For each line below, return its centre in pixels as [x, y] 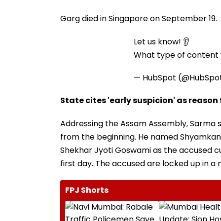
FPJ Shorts [87, 190]
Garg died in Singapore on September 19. [139, 18]
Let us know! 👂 [162, 41]
